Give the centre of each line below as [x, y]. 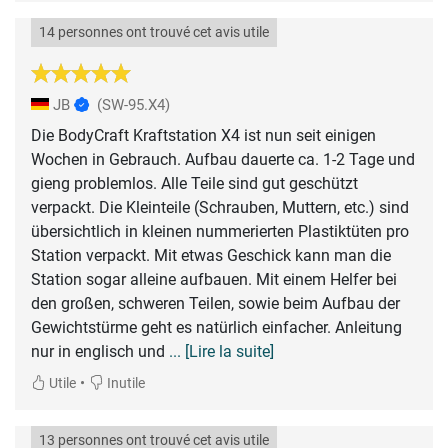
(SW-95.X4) [133, 104]
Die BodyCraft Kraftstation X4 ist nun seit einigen [203, 135]
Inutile [124, 383]
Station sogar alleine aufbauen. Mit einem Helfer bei [214, 279]
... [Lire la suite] [221, 351]
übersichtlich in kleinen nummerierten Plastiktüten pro [220, 231]
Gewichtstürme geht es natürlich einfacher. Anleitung [216, 327]
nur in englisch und [100, 351]
